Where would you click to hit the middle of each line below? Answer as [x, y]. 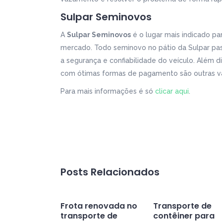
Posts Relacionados [110, 172]
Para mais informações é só [108, 91]
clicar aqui [172, 91]
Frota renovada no [99, 206]
